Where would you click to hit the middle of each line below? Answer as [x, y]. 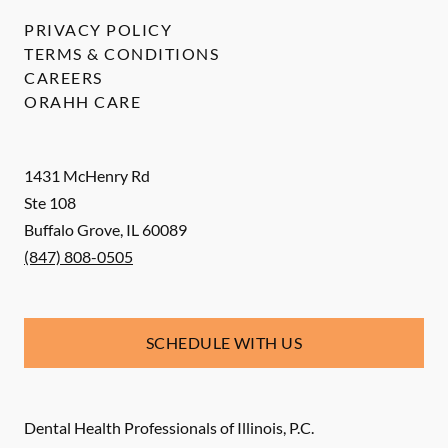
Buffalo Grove [72, 230]
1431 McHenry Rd [87, 176]
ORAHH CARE [82, 102]
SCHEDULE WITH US [224, 343]
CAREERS [63, 78]
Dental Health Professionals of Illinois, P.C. [169, 428]
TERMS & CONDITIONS [121, 54]
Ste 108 [50, 203]
